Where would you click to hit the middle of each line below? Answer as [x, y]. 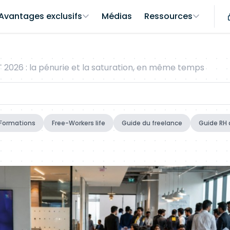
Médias [117, 16]
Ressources [168, 16]
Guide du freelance [152, 123]
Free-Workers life [79, 123]
